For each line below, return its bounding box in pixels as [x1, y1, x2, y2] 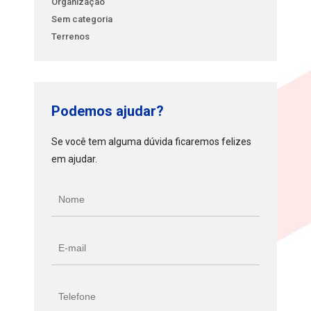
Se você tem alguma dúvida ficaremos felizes [51, 136, 252, 147]
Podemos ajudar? [51, 103, 165, 119]
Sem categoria [51, 14, 113, 24]
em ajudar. [51, 153, 98, 165]
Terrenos [51, 31, 90, 42]
